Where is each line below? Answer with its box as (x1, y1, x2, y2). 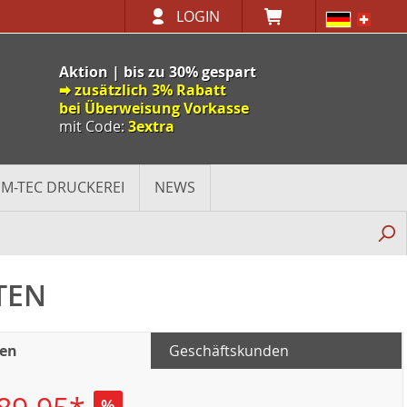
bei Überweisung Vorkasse (59, 98, 249, 118)
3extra (128, 116, 174, 136)
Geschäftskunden (168, 341, 289, 361)
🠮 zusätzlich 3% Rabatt (59, 80, 226, 100)
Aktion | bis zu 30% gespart (59, 62, 256, 82)
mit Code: (59, 116, 128, 136)
